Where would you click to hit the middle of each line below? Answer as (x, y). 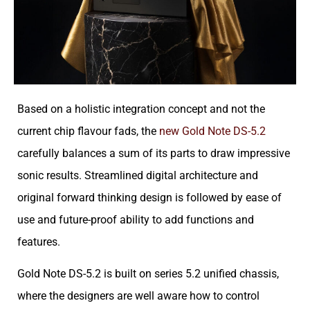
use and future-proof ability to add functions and (136, 219)
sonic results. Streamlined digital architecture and (138, 175)
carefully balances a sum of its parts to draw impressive (154, 153)
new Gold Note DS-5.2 (212, 131)
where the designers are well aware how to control (138, 296)
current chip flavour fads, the (88, 131)
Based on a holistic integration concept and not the (141, 109)
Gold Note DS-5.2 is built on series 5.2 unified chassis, (148, 274)
